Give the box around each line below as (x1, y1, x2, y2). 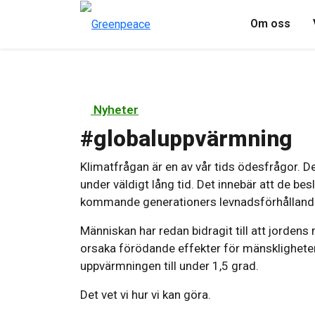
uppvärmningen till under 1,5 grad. (80, 259, 259, 273)
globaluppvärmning (94, 125, 292, 152)
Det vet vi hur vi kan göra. (80, 288, 211, 302)
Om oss (250, 17, 290, 31)
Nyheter (91, 103, 139, 117)
